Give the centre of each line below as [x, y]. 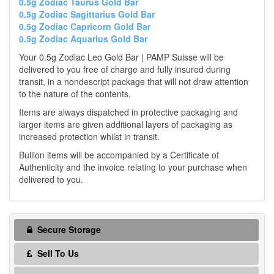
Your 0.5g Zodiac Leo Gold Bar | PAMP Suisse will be [121, 57]
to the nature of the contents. [75, 94]
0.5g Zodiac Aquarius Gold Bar [83, 39]
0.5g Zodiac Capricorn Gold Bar [85, 27]
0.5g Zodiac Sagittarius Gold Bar [87, 14]
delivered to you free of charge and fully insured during [125, 69]
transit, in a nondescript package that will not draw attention [134, 82]
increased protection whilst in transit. [89, 137]
